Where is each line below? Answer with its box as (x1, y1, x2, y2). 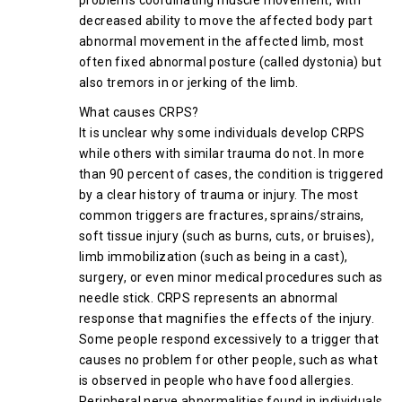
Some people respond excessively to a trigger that (79, 332, 380, 346)
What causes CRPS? (79, 105, 199, 119)
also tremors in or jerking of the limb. (79, 75, 299, 90)
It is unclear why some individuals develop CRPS (79, 126, 365, 140)
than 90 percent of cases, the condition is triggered (79, 167, 384, 181)
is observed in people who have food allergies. (79, 373, 354, 388)
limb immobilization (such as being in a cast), (79, 249, 348, 264)
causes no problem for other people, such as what (79, 353, 379, 367)
